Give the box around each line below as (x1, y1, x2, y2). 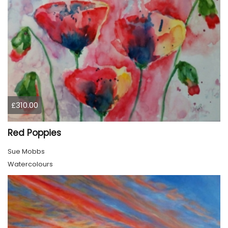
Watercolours (8, 159, 53, 169)
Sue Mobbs (8, 147, 45, 157)
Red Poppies (8, 127, 61, 139)
